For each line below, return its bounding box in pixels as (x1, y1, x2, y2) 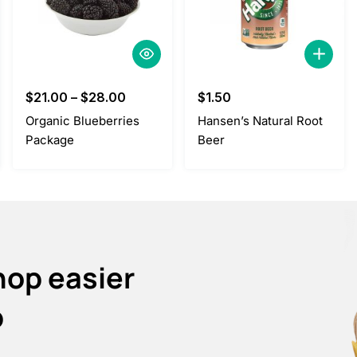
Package (25, 131, 74, 147)
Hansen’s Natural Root (198, 112, 323, 128)
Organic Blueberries (25, 112, 139, 128)
